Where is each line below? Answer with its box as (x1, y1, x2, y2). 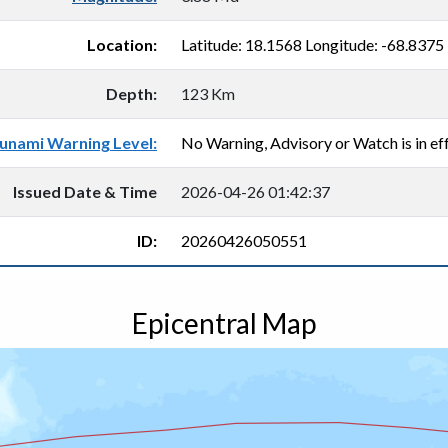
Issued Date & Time (13, 182, 157, 201)
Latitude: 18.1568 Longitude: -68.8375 (181, 35, 444, 54)
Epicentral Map (132, 306, 316, 340)
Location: (87, 35, 157, 54)
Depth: (106, 84, 157, 103)
